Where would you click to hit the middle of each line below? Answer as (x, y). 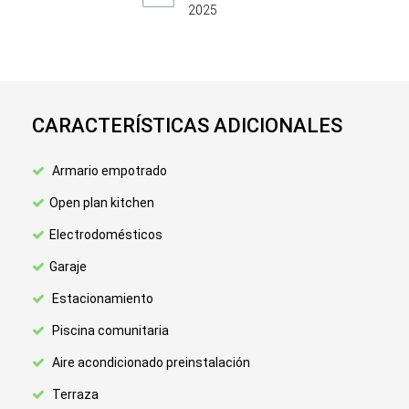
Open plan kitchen (102, 203)
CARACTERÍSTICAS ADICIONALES (187, 126)
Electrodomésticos (106, 235)
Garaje (68, 267)
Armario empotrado (108, 171)
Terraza (74, 394)
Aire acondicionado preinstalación (150, 362)
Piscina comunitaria (109, 330)
